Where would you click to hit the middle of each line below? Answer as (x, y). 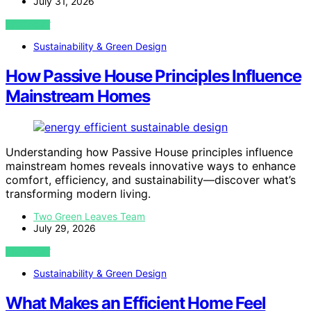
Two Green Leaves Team (89, 217)
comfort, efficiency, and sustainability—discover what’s (151, 180)
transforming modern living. (78, 194)
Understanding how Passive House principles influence (149, 152)
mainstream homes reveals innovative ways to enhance (151, 166)
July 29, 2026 (65, 228)
